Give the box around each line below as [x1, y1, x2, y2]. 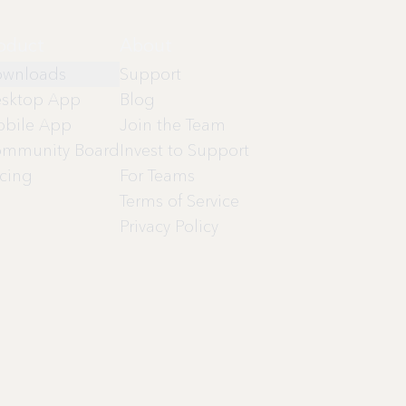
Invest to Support [120, 140, 250, 161]
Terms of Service [120, 191, 240, 212]
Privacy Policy [120, 217, 219, 237]
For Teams [120, 166, 196, 187]
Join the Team [120, 115, 227, 136]
